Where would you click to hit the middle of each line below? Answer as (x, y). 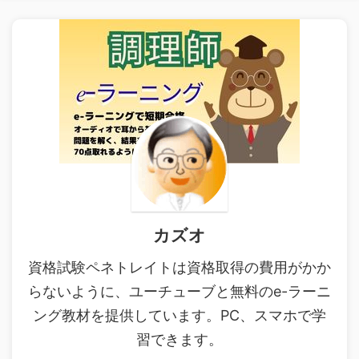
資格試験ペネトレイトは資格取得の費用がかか (179, 267)
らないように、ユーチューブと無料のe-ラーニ (179, 291)
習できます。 (179, 339)
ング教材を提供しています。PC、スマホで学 (179, 315)
